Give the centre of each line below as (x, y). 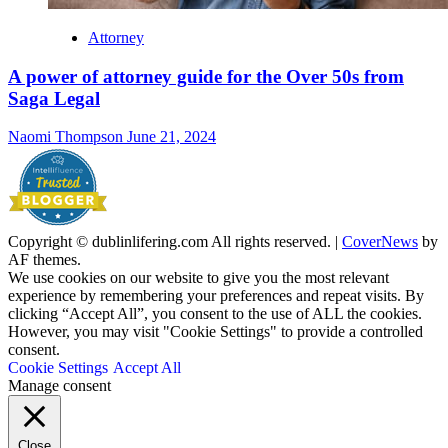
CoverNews (380, 242)
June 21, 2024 (171, 137)
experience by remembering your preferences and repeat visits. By (216, 296)
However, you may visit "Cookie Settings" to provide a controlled (215, 332)
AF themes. (44, 260)
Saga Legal (54, 98)
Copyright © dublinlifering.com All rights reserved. (171, 242)
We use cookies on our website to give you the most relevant (198, 278)
